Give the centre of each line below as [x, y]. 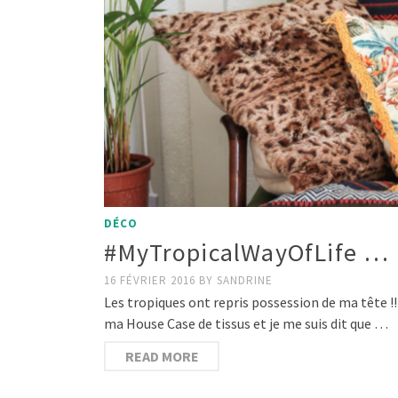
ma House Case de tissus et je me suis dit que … [246, 323]
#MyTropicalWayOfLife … [247, 252]
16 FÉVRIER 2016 [151, 280]
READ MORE [162, 356]
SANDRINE [245, 280]
